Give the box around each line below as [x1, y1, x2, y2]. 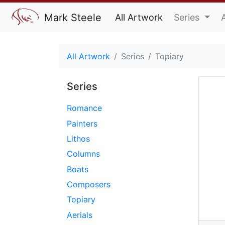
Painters [67, 118, 97, 129]
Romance [67, 103, 102, 114]
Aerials [67, 209, 92, 220]
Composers [67, 179, 110, 190]
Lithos [67, 133, 90, 144]
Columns [67, 149, 100, 159]
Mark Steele [41, 11, 101, 24]
